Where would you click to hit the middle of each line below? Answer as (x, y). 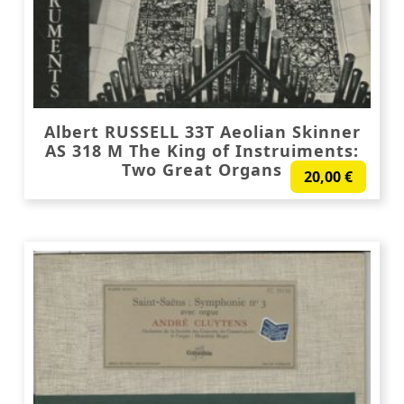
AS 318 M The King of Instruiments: (202, 150)
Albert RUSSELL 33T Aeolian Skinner (202, 131)
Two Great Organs (202, 169)
